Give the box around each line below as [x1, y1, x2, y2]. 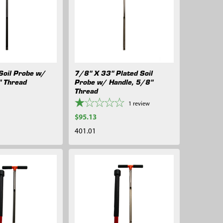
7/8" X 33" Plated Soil [74, 68, 153, 78]
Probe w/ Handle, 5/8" [74, 77, 153, 87]
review [132, 101, 150, 108]
